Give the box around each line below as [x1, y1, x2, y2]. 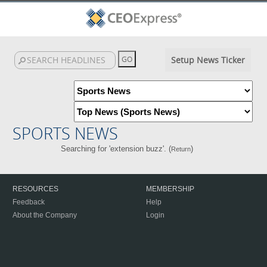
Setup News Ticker [170, 54, 245, 66]
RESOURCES [13, 185, 58, 193]
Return [170, 145, 191, 153]
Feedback [13, 198, 45, 206]
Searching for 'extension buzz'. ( [60, 144, 171, 153]
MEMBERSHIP [146, 185, 194, 193]
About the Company [13, 211, 77, 219]
